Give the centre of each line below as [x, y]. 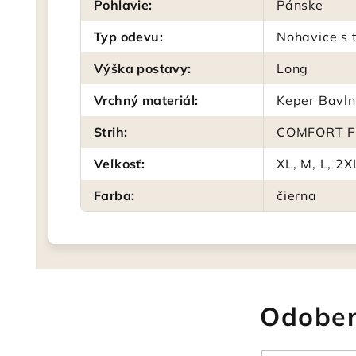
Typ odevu [127, 37]
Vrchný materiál [145, 100]
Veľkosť [118, 164]
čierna [297, 195]
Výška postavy [141, 68]
